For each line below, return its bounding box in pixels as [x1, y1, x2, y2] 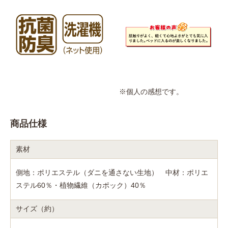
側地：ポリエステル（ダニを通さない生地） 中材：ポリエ [16, 168, 208, 177]
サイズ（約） [16, 204, 59, 213]
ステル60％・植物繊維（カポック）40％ [16, 181, 146, 189]
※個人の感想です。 [119, 87, 183, 96]
